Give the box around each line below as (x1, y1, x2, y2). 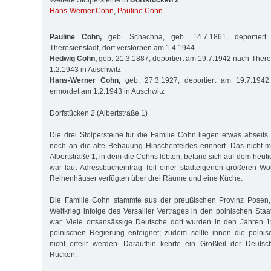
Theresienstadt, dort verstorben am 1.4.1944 (50, 43, 195, 52)
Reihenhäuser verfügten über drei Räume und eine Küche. (50, 174, 243, 183)
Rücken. (50, 250, 77, 259)
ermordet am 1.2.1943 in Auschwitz (50, 87, 165, 96)
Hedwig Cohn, (50, 54, 97, 63)
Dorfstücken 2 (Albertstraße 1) (50, 108, 148, 117)
